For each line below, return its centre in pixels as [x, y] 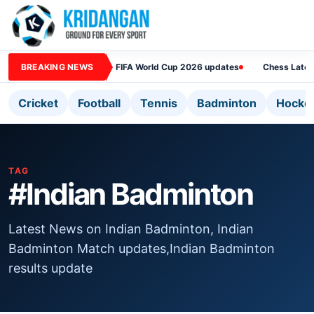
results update [50, 268]
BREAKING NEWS [57, 67]
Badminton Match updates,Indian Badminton [142, 248]
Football [99, 103]
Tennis [159, 103]
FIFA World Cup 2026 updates [178, 67]
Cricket [38, 103]
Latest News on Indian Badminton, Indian [131, 229]
